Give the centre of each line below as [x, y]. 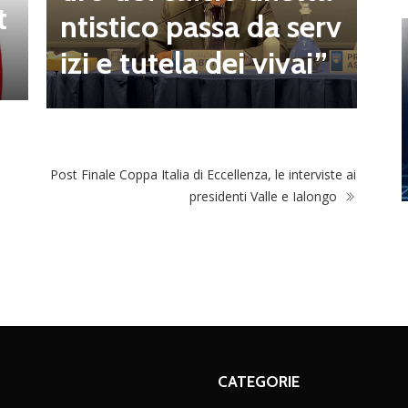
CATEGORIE [259, 381]
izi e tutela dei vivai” [194, 63]
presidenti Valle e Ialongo [265, 196]
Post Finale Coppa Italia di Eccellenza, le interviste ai [203, 174]
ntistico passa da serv [200, 27]
